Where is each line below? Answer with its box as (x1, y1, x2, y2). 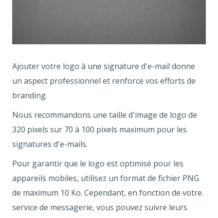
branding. (12, 90, 47, 101)
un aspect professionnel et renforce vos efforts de (12, 75, 196, 86)
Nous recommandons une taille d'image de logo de (12, 109, 197, 120)
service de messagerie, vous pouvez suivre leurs (12, 201, 187, 213)
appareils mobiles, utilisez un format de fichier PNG (12, 172, 199, 183)
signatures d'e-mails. (12, 138, 88, 149)
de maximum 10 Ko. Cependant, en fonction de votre (12, 187, 202, 198)
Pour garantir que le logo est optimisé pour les (12, 158, 183, 169)
